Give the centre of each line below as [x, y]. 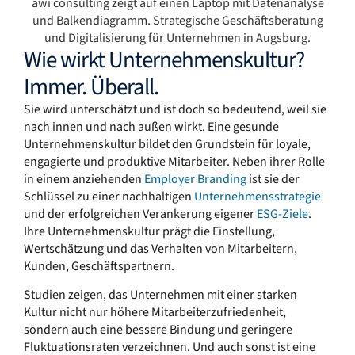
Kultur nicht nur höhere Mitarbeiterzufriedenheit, [155, 312]
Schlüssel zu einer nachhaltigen [109, 196]
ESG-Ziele [282, 214]
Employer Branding [195, 179]
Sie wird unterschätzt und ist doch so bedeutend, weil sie [175, 109]
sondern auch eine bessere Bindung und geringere [158, 329]
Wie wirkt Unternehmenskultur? [164, 60]
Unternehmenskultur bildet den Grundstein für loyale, [167, 144]
